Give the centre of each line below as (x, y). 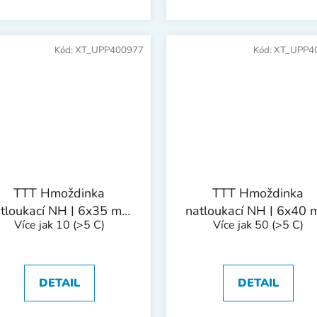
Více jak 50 (242, 225)
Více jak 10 (43, 225)
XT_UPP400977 (109, 51)
